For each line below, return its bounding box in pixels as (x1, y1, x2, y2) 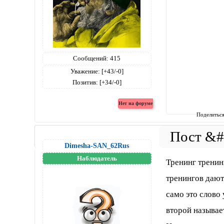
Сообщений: (73, 54, 109, 62)
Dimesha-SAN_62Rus (64, 141, 129, 149)
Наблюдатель (76, 154, 117, 162)
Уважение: (70, 67, 100, 75)
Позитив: (72, 78, 98, 86)
